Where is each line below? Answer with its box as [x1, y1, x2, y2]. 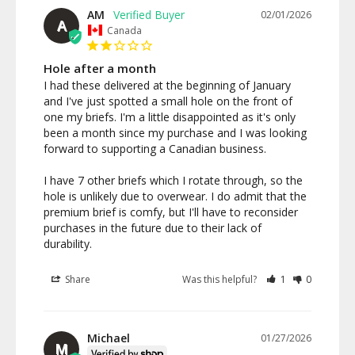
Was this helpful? [182, 272, 260, 286]
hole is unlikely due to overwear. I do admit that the [44, 188, 307, 204]
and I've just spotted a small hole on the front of [44, 93, 292, 109]
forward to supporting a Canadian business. [44, 140, 269, 156]
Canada [107, 23, 142, 37]
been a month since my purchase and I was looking [44, 124, 307, 140]
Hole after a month [44, 59, 156, 76]
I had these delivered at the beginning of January [44, 77, 291, 93]
